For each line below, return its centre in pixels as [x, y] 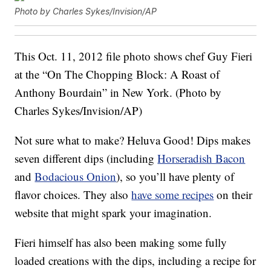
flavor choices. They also [73, 195]
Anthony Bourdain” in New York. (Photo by [118, 93]
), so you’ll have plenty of [175, 177]
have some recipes [173, 195]
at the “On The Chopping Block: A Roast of [117, 74]
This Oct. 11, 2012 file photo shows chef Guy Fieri [134, 56]
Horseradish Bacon [201, 158]
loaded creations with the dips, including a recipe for [135, 261]
